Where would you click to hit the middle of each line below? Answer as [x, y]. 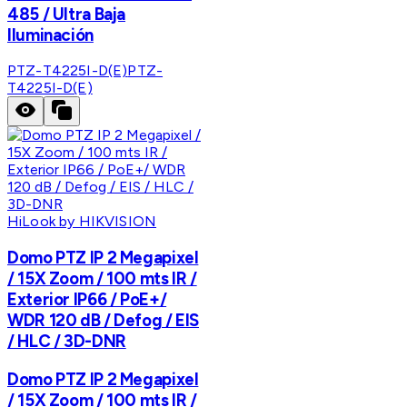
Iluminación [50, 35]
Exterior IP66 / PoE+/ [87, 300]
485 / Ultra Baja [67, 14]
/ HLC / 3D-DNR [67, 342]
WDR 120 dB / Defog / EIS [104, 321]
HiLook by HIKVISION [82, 222]
